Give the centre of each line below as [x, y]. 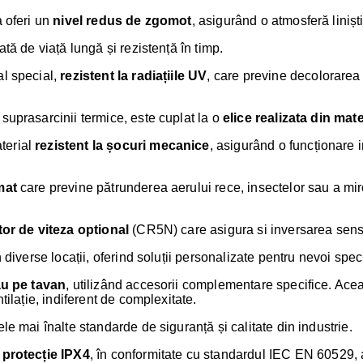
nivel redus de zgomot [122, 21]
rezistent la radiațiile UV [134, 76]
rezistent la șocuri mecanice [122, 145]
